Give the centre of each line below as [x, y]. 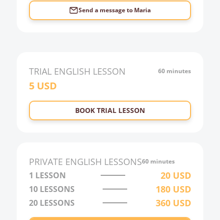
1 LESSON [47, 175]
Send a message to [107, 10]
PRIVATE [46, 162]
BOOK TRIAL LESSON [110, 110]
